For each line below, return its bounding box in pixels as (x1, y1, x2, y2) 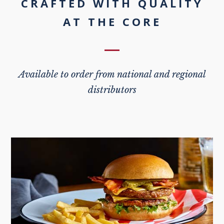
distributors (87, 84, 136, 96)
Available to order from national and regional (18, 69, 206, 80)
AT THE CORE (62, 14, 161, 29)
